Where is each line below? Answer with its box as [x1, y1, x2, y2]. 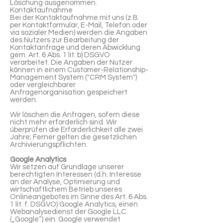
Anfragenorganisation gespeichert [10, 89, 127, 96]
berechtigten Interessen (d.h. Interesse [10, 171, 141, 178]
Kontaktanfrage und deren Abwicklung [10, 44, 140, 51]
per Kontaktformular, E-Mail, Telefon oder [10, 21, 147, 29]
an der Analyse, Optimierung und [10, 178, 120, 186]
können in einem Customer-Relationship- [10, 66, 148, 74]
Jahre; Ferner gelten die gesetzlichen [10, 133, 137, 141]
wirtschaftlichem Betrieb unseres [10, 186, 122, 193]
